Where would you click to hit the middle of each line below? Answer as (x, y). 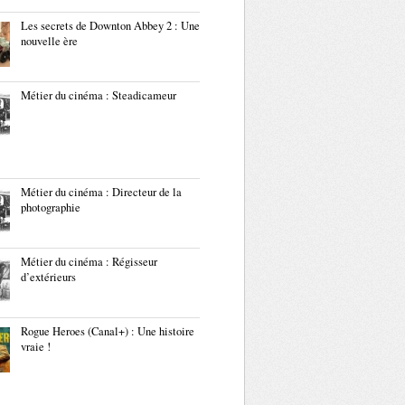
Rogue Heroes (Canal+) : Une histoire (108, 331)
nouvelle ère (49, 41)
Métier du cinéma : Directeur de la (101, 192)
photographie (51, 207)
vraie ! (36, 347)
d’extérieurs (48, 277)
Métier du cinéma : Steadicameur (99, 95)
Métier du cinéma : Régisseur (89, 262)
